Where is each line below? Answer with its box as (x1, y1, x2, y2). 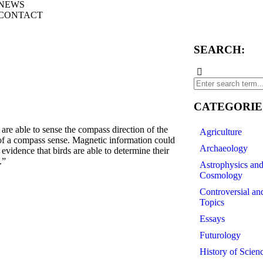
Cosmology (199, 170, 242, 180)
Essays (199, 214, 225, 224)
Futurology (199, 230, 241, 240)
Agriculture (199, 127, 242, 137)
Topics (199, 197, 224, 207)
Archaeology (199, 143, 248, 153)
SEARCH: (193, 43, 245, 56)
